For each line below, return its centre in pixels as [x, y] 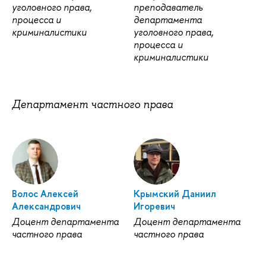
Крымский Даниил [175, 193]
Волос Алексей [45, 193]
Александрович [46, 206]
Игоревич [154, 206]
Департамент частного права [92, 105]
